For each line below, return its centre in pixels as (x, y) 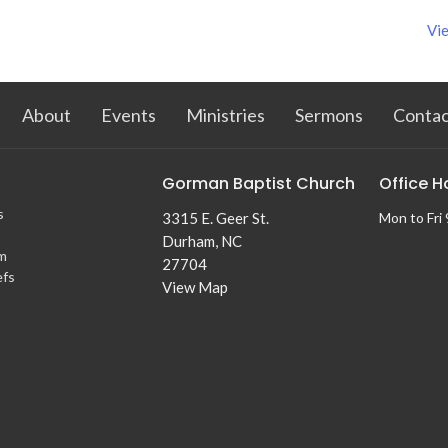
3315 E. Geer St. (215, 218)
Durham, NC (201, 241)
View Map (194, 287)
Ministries (225, 114)
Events (128, 114)
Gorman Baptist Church (258, 183)
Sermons (329, 114)
